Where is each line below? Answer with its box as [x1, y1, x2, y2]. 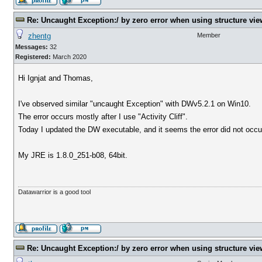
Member [197, 32, 220, 39]
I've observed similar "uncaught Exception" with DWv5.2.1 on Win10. [18, 99, 251, 108]
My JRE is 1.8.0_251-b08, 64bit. [18, 151, 128, 160]
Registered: [15, 53, 51, 60]
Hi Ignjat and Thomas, [18, 74, 94, 82]
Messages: [15, 43, 48, 50]
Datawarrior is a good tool [18, 188, 91, 195]
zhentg [28, 32, 51, 40]
